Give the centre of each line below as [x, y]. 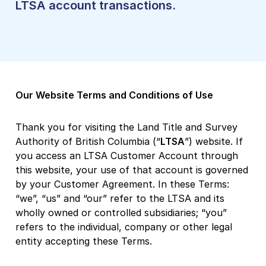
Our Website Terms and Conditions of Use [114, 95]
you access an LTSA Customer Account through [127, 155]
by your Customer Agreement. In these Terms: [122, 184]
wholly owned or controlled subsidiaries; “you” [121, 212]
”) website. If [214, 141]
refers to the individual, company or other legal [124, 227]
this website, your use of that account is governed [132, 170]
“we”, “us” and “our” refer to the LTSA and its [120, 198]
